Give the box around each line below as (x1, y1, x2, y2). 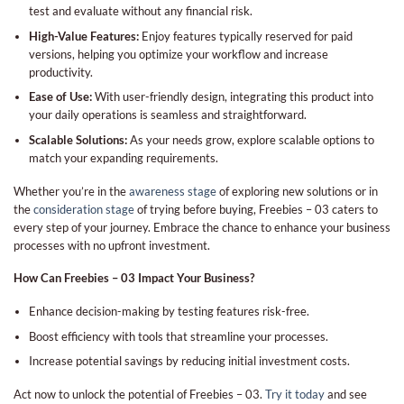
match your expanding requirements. (28, 151, 218, 166)
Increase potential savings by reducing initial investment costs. (28, 353, 350, 369)
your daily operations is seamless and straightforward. (28, 107, 307, 123)
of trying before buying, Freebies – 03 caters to (134, 201, 378, 216)
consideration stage (33, 201, 134, 216)
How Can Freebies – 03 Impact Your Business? (14, 271, 254, 286)
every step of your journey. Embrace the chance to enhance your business (14, 219, 390, 234)
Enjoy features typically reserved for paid (138, 28, 353, 43)
